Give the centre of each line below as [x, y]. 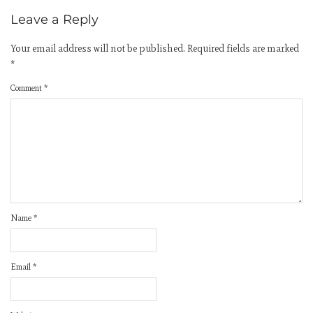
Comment [27, 88]
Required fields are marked [243, 49]
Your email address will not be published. [98, 49]
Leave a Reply [54, 20]
